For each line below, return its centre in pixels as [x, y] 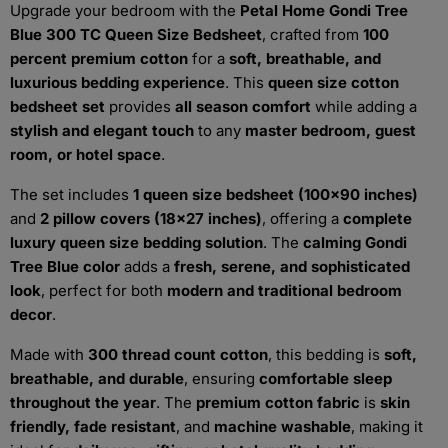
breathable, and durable [97, 378]
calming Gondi [355, 242]
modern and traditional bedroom [284, 290]
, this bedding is [326, 354]
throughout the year [83, 402]
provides [140, 106]
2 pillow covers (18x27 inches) [151, 218]
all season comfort [243, 106]
